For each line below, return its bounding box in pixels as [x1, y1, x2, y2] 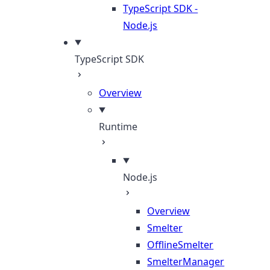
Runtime [99, 120, 138, 133]
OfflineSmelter [147, 238, 214, 251]
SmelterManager [147, 255, 225, 268]
